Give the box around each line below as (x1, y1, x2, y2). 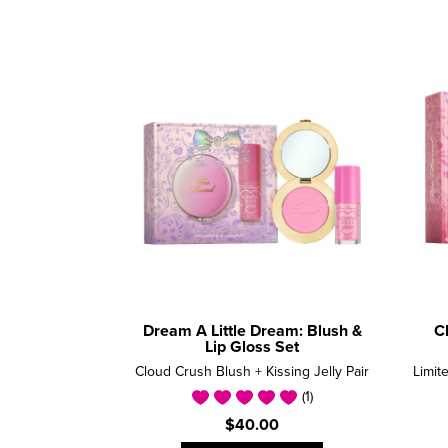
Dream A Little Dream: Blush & (142, 322, 362, 339)
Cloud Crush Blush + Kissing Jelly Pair (135, 364, 369, 379)
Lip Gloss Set (205, 338, 299, 355)
